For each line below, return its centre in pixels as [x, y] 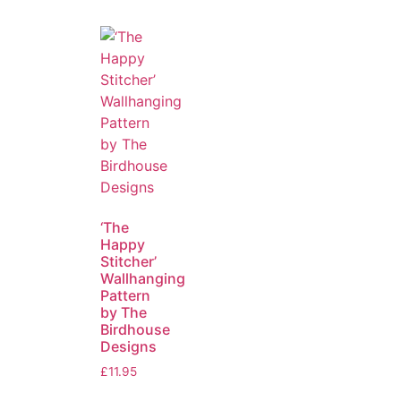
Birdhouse [135, 330]
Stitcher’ [128, 262]
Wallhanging [143, 279]
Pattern [125, 296]
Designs [128, 347]
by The [124, 313]
